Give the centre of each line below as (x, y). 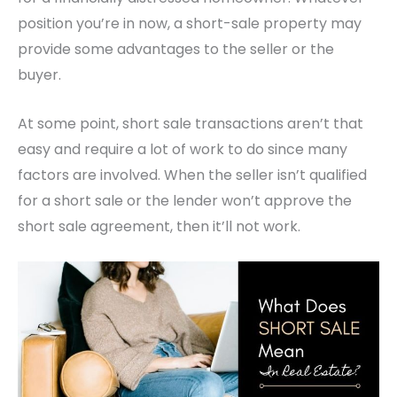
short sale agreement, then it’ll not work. (161, 226)
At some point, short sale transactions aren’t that (191, 123)
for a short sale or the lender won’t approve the (185, 200)
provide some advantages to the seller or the (176, 50)
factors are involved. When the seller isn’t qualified (192, 175)
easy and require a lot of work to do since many (183, 149)
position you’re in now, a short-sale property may (190, 24)
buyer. (39, 75)
